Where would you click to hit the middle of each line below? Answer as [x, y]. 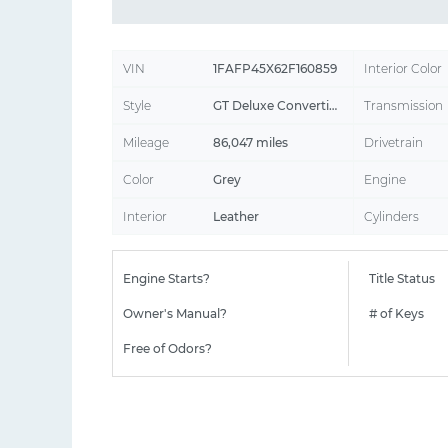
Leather [236, 216]
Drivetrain [393, 142]
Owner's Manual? [175, 313]
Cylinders [391, 216]
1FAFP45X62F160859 [275, 68]
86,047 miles [250, 142]
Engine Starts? [166, 278]
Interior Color [403, 68]
